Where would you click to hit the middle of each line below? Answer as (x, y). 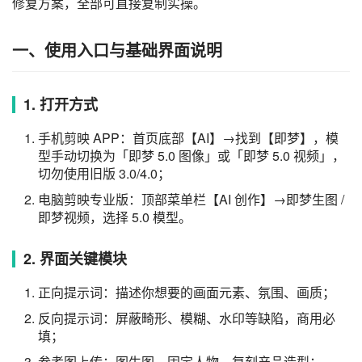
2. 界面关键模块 (75, 258)
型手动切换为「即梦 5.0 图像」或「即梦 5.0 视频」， (192, 155)
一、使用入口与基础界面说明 (117, 49)
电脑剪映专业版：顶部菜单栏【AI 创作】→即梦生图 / (191, 199)
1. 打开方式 (61, 104)
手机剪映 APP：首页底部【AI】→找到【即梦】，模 (188, 137)
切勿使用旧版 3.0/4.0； (104, 173)
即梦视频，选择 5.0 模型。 (115, 217)
